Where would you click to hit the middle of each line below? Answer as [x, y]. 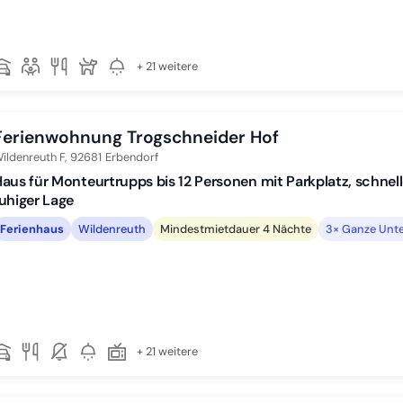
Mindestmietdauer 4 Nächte [236, 228]
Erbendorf [132, 157]
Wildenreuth [112, 228]
